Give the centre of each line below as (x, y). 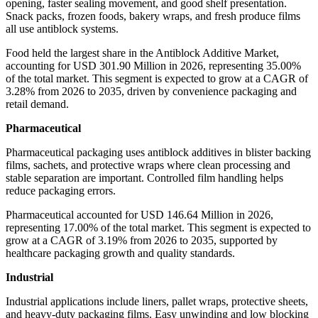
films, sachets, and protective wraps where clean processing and (148, 165)
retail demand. (37, 104)
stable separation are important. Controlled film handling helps (144, 178)
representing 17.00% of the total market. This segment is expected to (158, 228)
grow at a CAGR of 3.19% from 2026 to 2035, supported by (142, 241)
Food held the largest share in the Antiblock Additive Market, (142, 53)
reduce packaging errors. (61, 191)
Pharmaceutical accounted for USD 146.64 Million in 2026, (139, 215)
